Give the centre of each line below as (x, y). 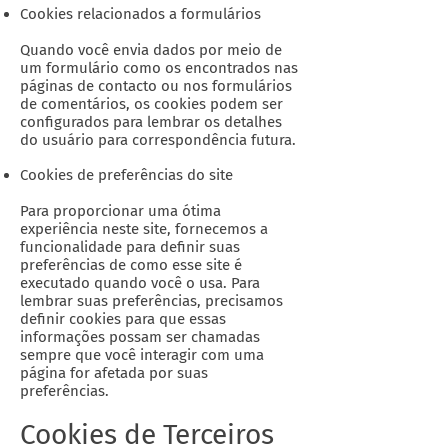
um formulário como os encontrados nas (159, 68)
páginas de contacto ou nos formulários (156, 86)
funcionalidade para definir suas (130, 247)
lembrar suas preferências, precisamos (151, 301)
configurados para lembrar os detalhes (151, 122)
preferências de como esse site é (131, 265)
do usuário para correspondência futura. (158, 140)
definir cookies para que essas (123, 319)
